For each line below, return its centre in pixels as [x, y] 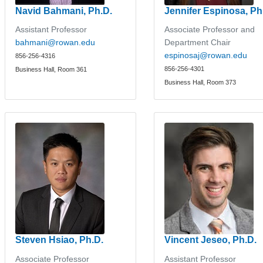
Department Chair [198, 42]
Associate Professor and [210, 29]
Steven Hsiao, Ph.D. [60, 240]
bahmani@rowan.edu [55, 42]
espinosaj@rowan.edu [206, 55]
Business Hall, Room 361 [51, 69]
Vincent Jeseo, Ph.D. [211, 240]
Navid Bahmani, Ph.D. [64, 11]
